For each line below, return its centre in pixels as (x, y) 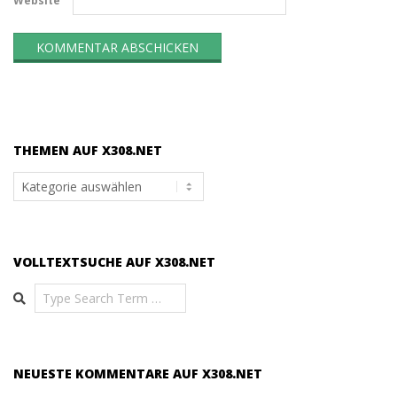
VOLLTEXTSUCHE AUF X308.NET (114, 261)
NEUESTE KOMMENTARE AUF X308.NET (138, 373)
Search (34, 291)
